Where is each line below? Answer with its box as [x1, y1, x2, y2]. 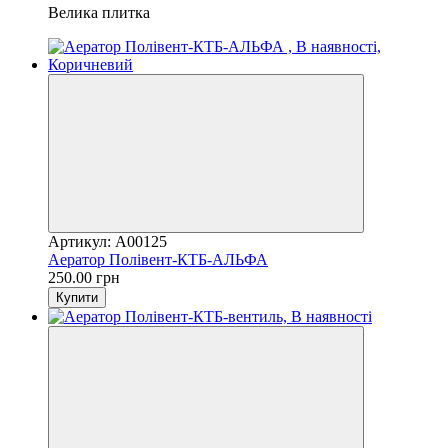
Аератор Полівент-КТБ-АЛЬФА [48, 250, 268, 268]
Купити [56, 289, 98, 305]
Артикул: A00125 [48, 232, 167, 250]
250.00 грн [48, 268, 120, 286]
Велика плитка [48, 3, 150, 21]
